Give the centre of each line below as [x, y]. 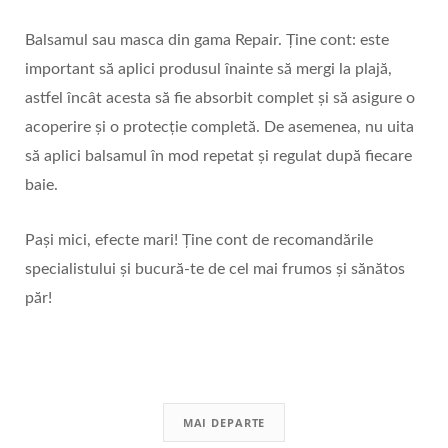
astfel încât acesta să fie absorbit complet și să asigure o [220, 98]
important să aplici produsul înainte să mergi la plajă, [208, 69]
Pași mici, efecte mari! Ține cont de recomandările [199, 240]
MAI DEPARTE [224, 423]
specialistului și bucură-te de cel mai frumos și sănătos [215, 269]
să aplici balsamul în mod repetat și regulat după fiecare [218, 156]
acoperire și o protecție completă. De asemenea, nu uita [219, 127]
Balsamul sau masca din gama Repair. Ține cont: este [207, 40]
